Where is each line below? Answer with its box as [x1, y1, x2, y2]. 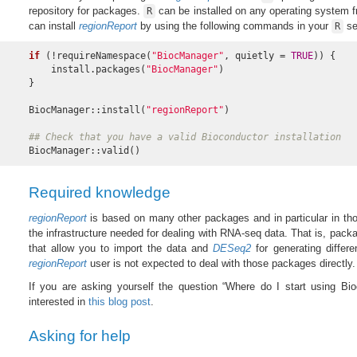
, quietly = [223, 50, 291, 62]
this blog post [88, 295, 151, 308]
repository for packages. [28, 5, 143, 18]
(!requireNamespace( [39, 50, 151, 62]
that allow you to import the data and [28, 241, 214, 254]
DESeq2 [213, 241, 252, 254]
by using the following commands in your [136, 20, 331, 33]
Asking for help [28, 328, 131, 345]
